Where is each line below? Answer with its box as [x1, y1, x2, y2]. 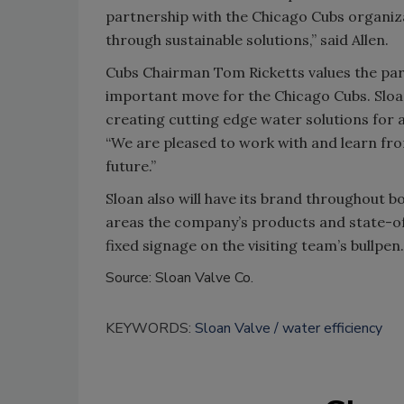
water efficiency [282, 318, 382, 338]
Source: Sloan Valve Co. [106, 268, 253, 288]
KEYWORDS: [106, 318, 195, 338]
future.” [106, 157, 156, 175]
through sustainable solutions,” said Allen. [106, 31, 389, 49]
